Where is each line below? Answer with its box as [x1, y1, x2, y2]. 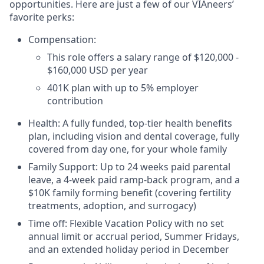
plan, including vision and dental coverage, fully [28, 129, 239, 143]
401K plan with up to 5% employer [47, 81, 199, 94]
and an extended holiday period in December [28, 242, 229, 256]
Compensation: [28, 32, 96, 46]
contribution [47, 94, 103, 107]
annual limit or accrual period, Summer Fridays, [28, 229, 239, 243]
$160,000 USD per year [47, 63, 148, 77]
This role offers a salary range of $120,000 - [47, 50, 239, 64]
